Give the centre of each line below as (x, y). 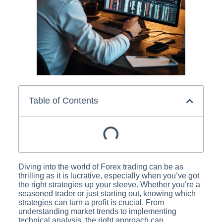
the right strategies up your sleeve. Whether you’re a (109, 185)
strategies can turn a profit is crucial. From (91, 202)
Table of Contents (63, 101)
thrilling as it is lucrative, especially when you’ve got (109, 176)
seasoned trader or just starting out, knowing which (107, 194)
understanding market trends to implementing (97, 211)
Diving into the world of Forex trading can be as (101, 167)
